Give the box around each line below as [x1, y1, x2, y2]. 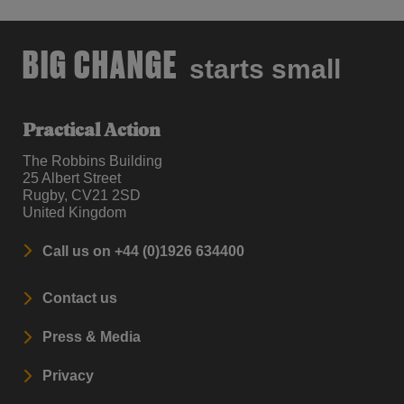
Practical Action [23, 122, 161, 142]
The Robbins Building [23, 152, 162, 170]
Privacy [42, 367, 94, 384]
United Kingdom [23, 204, 126, 221]
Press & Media [42, 328, 141, 345]
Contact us [42, 289, 117, 307]
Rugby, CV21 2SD [23, 187, 141, 204]
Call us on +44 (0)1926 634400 [42, 243, 244, 260]
